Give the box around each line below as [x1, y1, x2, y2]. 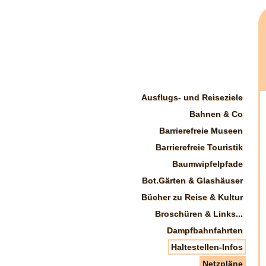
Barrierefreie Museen [159, 126, 243, 135]
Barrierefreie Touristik [155, 142, 243, 152]
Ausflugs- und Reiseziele [141, 93, 243, 102]
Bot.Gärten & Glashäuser [141, 176, 243, 185]
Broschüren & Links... [154, 209, 243, 218]
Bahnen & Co [189, 109, 243, 119]
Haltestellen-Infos [170, 242, 243, 252]
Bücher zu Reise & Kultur [141, 192, 243, 202]
